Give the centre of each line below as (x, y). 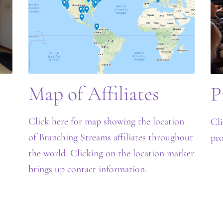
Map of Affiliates (94, 94)
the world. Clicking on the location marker (111, 154)
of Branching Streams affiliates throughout (111, 138)
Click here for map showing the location (107, 122)
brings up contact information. (88, 169)
